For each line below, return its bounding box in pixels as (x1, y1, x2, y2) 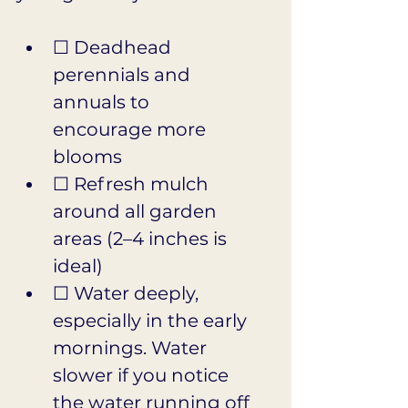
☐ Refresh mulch (53, 172, 213, 195)
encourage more (53, 117, 210, 140)
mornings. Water (53, 336, 211, 359)
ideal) (53, 254, 103, 277)
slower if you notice (53, 363, 233, 386)
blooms (53, 145, 122, 168)
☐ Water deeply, (53, 281, 203, 304)
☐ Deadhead (53, 36, 176, 58)
